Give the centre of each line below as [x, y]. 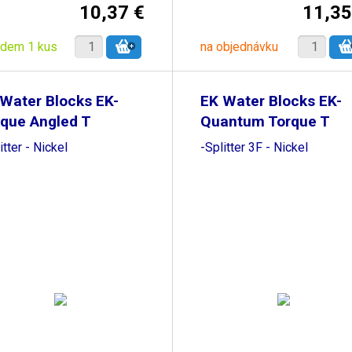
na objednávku [239, 46]
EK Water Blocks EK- [271, 101]
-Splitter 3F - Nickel [254, 147]
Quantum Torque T [265, 121]
